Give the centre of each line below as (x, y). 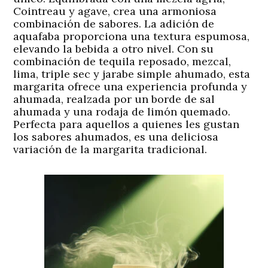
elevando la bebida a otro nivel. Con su (114, 49)
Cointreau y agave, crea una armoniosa (115, 11)
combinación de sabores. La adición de (114, 24)
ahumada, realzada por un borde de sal (114, 99)
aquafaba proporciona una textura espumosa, (132, 36)
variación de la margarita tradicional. (110, 150)
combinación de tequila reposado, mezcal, (122, 62)
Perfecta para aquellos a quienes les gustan (127, 124)
